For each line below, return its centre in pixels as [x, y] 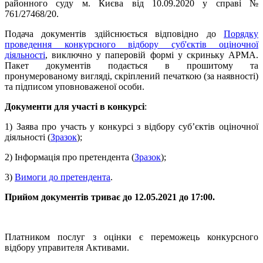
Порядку [241, 33]
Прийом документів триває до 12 [74, 197]
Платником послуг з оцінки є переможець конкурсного [131, 237]
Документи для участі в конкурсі [75, 106]
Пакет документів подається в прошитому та [131, 65]
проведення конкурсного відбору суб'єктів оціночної [131, 44]
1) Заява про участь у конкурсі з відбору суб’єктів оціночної [131, 126]
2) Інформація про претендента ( [70, 157]
